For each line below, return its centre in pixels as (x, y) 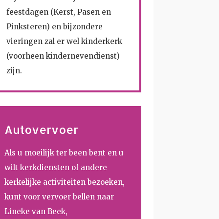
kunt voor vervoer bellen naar (59, 197)
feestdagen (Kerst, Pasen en (59, 12)
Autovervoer (42, 130)
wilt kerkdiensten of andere (56, 168)
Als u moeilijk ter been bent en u (64, 153)
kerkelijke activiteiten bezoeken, (65, 182)
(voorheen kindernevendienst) (63, 56)
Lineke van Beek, (36, 212)
